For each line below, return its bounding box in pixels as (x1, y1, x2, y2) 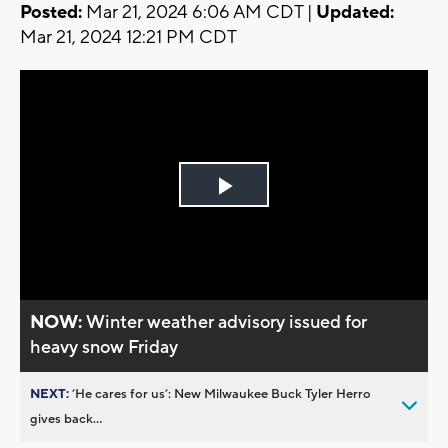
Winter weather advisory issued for (86, 310, 368, 334)
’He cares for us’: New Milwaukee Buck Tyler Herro (72, 385, 371, 402)
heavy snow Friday (30, 335, 179, 359)
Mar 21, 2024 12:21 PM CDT (20, 26, 237, 50)
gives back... (30, 410, 102, 427)
